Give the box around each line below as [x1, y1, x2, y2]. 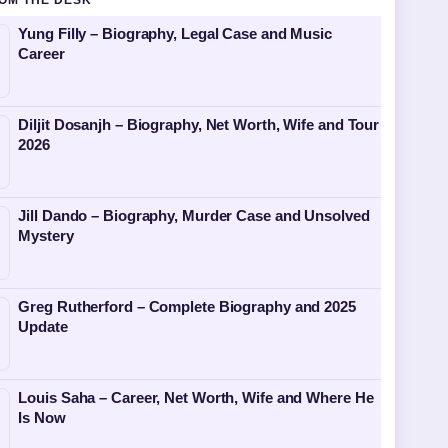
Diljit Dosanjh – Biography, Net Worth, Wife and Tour [18, 116, 380, 133]
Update [18, 318, 68, 335]
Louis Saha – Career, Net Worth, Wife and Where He [18, 389, 374, 406]
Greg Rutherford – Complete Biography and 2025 [18, 298, 356, 315]
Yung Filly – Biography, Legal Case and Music [18, 25, 332, 42]
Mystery [18, 227, 74, 244]
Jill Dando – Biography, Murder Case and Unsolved [18, 207, 370, 224]
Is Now [18, 409, 66, 426]
